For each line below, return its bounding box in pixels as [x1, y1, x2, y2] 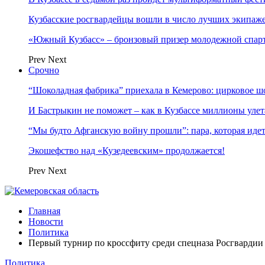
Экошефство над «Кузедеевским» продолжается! [28, 146, 225, 156]
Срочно [28, 65, 59, 75]
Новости [28, 216, 63, 227]
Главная [28, 206, 60, 216]
